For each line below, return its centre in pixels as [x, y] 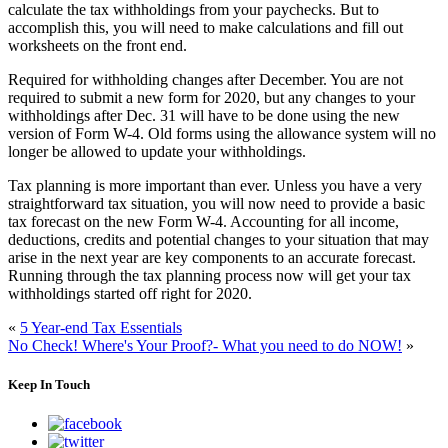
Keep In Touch [49, 384]
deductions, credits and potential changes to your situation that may [218, 239]
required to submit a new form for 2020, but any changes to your [211, 97]
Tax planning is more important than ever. [141, 185]
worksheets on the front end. [97, 45]
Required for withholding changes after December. [167, 79]
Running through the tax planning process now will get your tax [209, 275]
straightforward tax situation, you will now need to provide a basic [216, 203]
